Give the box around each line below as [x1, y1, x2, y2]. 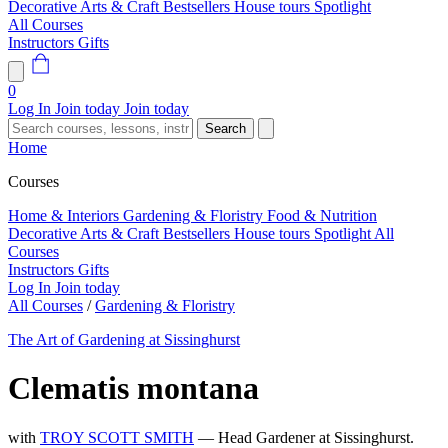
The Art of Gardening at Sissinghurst [8, 331, 240, 348]
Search [205, 121, 246, 136]
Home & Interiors [8, 207, 123, 224]
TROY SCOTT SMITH [40, 428, 194, 446]
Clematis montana [8, 370, 259, 407]
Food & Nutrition [267, 207, 377, 224]
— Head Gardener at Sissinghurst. [198, 428, 414, 446]
